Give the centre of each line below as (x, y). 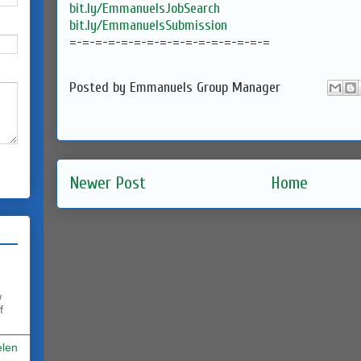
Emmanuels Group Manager (205, 87)
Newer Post (108, 183)
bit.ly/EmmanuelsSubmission (148, 25)
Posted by (100, 87)
